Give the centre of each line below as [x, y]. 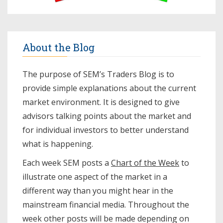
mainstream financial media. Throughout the [106, 205]
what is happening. [58, 144]
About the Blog [58, 48]
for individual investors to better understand [106, 130]
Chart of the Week [145, 163]
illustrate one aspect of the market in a [95, 177]
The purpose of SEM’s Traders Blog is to [98, 74]
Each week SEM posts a [67, 163]
